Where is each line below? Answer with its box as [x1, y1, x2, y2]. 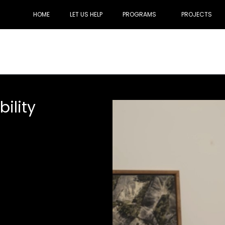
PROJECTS [181, 10, 212, 19]
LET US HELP [70, 10, 102, 19]
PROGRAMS [123, 10, 156, 19]
